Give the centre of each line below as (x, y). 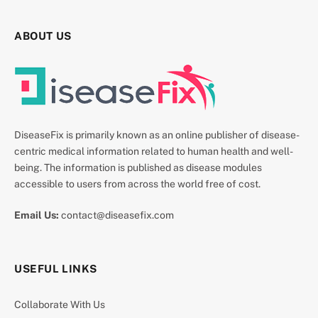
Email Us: (37, 215)
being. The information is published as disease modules (138, 167)
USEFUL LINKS (56, 268)
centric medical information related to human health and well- (154, 151)
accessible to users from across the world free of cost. (137, 183)
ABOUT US (43, 35)
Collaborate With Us (60, 304)
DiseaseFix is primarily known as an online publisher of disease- (157, 135)
